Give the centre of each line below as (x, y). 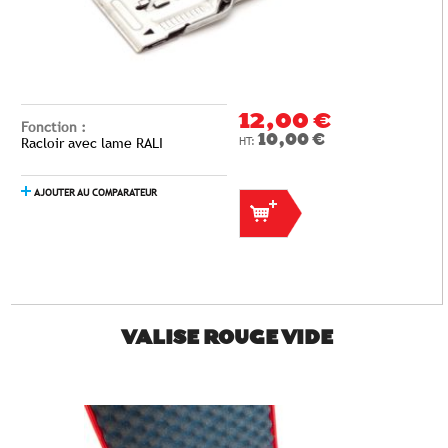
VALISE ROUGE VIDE (227, 339)
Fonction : (53, 127)
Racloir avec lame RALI (92, 143)
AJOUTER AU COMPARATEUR (95, 192)
